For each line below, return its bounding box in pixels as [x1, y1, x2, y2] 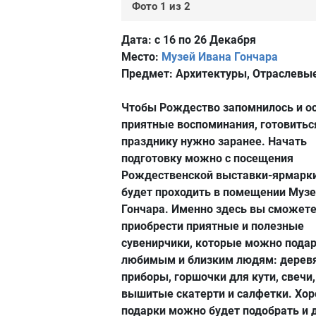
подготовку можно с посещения [121, 152, 293, 165]
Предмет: [121, 67, 173, 80]
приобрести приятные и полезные [121, 219, 304, 233]
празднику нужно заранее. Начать [121, 135, 307, 148]
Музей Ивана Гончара [162, 50, 278, 63]
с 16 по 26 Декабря [152, 33, 256, 47]
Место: [121, 50, 159, 63]
